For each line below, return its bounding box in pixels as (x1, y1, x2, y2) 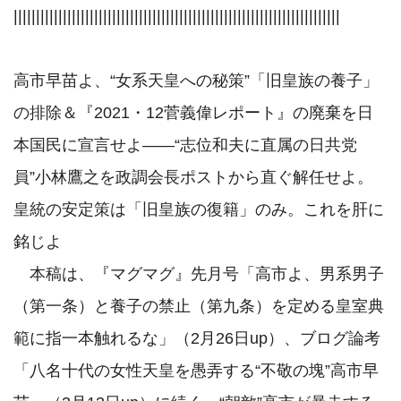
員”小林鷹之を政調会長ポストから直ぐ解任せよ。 (13, 168, 373, 187)
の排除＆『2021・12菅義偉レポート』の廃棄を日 (13, 104, 373, 123)
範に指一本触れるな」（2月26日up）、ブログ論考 (13, 329, 380, 348)
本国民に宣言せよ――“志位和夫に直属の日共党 (13, 136, 357, 155)
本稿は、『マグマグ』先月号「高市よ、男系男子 (13, 265, 384, 284)
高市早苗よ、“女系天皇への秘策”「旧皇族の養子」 (13, 72, 379, 90)
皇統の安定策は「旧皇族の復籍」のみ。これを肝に (13, 200, 384, 219)
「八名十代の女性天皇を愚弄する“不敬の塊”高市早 (13, 362, 379, 380)
